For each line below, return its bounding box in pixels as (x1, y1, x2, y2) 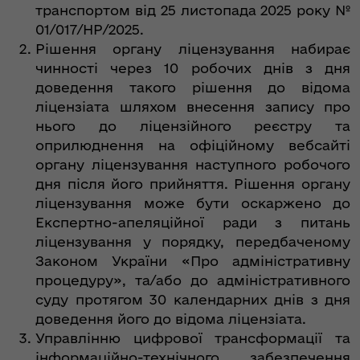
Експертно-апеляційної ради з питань (35, 215, 350, 231)
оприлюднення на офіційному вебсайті (35, 137, 350, 153)
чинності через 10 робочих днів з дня (35, 60, 350, 76)
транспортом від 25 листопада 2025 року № (35, 2, 350, 18)
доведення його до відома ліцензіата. (35, 311, 306, 327)
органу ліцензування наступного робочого (35, 157, 350, 173)
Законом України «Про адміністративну (35, 253, 350, 269)
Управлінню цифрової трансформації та (35, 330, 350, 346)
